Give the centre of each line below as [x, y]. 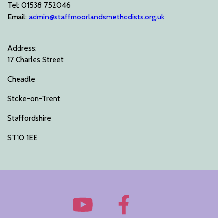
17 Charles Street [36, 60]
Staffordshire [29, 118]
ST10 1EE [22, 137]
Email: [18, 17]
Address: [22, 48]
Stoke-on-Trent [34, 99]
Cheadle [21, 79]
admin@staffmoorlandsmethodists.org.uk [97, 17]
